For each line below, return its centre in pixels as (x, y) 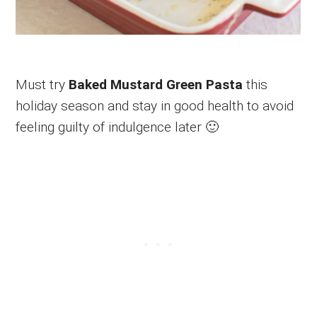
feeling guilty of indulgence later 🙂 (117, 127)
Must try (42, 84)
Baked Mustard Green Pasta (156, 84)
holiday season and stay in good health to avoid (155, 105)
